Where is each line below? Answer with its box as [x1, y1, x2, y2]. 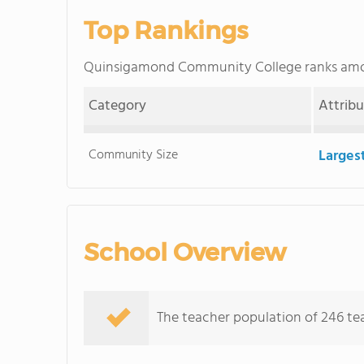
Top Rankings [84, 15, 248, 45]
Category [89, 94, 147, 118]
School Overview [84, 237, 286, 267]
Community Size [89, 145, 179, 166]
